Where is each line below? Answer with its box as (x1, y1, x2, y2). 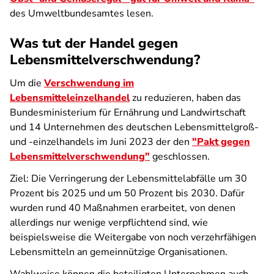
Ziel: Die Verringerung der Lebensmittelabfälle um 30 (10, 172, 247, 185)
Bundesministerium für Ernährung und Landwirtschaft (10, 106, 246, 119)
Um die (10, 76, 44, 90)
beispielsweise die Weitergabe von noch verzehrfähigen (10, 231, 256, 244)
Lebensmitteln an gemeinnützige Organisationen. (10, 245, 228, 259)
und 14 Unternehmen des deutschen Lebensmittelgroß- (10, 120, 259, 134)
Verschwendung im (44, 76, 134, 90)
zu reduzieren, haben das (130, 91, 241, 105)
